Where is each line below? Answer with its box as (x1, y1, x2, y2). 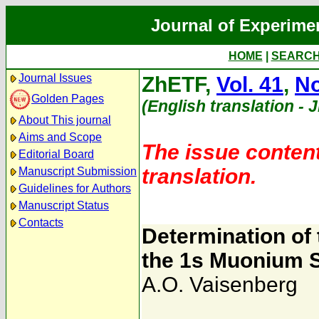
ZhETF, (142, 73, 216, 96)
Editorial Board (19, 148, 94, 160)
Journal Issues (19, 72, 92, 84)
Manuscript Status (19, 199, 109, 211)
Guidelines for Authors (19, 182, 131, 194)
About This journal (19, 114, 111, 126)
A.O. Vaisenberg (142, 273, 298, 296)
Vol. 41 (216, 73, 283, 96)
